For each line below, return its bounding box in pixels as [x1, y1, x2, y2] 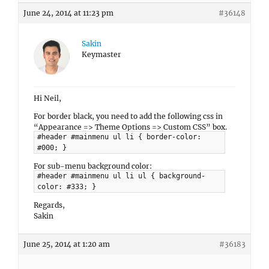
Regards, [34, 201, 65, 210]
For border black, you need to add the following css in [34, 112, 223, 121]
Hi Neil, [34, 94, 61, 103]
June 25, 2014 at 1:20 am [23, 240, 110, 249]
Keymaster [82, 50, 121, 59]
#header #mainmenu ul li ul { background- [37, 172, 205, 180]
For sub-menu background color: [34, 162, 152, 171]
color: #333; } [37, 183, 96, 191]
